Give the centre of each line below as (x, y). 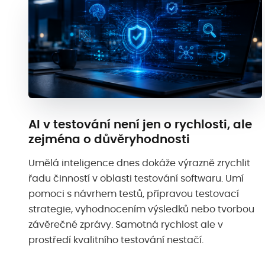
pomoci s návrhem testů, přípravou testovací (134, 194)
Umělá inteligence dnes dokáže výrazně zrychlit (139, 164)
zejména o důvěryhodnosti (109, 139)
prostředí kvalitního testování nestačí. (116, 240)
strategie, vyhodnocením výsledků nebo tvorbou (141, 210)
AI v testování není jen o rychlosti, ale (140, 125)
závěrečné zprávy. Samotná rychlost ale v (126, 225)
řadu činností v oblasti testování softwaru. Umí (136, 179)
